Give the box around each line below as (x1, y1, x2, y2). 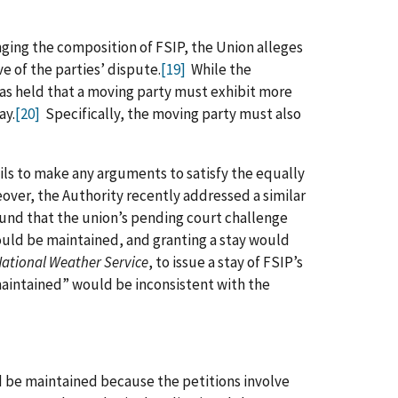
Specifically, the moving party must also (40, 103, 301, 123)
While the (186, 59, 251, 79)
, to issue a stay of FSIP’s (148, 251, 303, 272)
